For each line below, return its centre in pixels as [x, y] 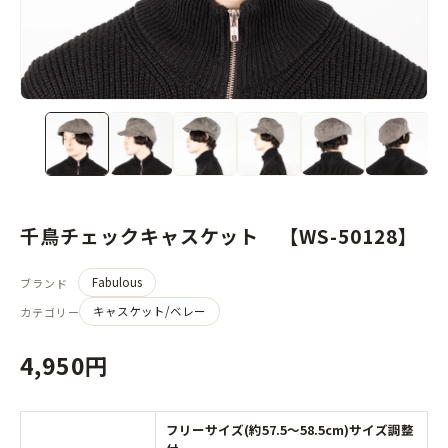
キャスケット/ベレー [150, 311]
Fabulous [117, 282]
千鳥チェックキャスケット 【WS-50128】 [219, 235]
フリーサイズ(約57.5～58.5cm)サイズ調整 [290, 429]
